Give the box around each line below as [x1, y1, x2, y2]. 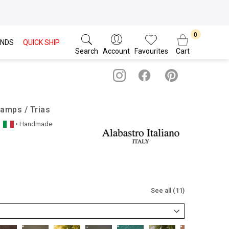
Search [75, 47, 98, 55]
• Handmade [15, 120, 52, 128]
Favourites [134, 47, 168, 55]
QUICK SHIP [22, 38, 60, 47]
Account [102, 47, 130, 55]
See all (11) [151, 187, 185, 194]
